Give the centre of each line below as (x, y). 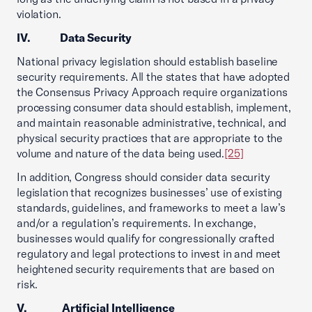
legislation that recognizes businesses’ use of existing (150, 192)
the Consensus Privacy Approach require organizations (152, 92)
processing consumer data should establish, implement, (154, 107)
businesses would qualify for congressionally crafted (146, 238)
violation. (39, 14)
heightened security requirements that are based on (146, 269)
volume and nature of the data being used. (121, 153)
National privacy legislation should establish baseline (148, 61)
